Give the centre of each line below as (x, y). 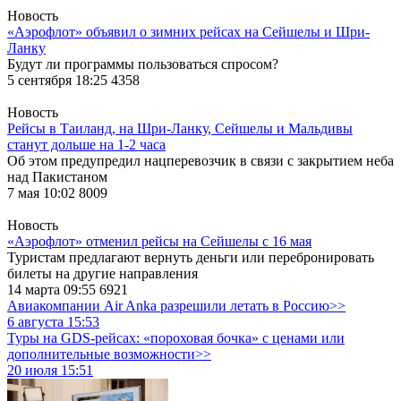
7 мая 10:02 (43, 192)
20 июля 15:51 (50, 370)
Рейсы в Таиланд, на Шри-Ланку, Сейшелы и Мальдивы (180, 128)
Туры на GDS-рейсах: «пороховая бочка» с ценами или (176, 337)
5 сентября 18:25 (59, 80)
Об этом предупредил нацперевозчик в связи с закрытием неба (200, 160)
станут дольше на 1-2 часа (86, 144)
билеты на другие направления (102, 273)
